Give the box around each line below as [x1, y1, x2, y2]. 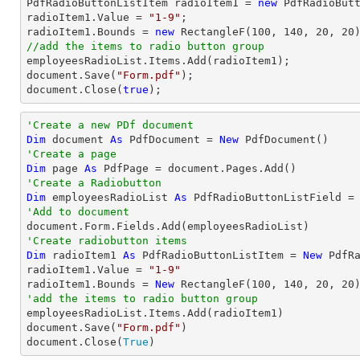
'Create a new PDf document [27, 119, 194, 131]
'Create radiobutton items [27, 235, 194, 247]
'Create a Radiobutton [27, 177, 162, 189]
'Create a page [27, 148, 117, 160]
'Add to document [27, 206, 129, 218]
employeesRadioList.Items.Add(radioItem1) [27, 307, 284, 319]
